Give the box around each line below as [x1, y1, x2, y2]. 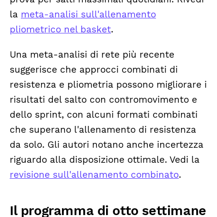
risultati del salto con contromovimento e [10, 94, 197, 105]
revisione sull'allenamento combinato [10, 169, 179, 180]
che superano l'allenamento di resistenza [10, 124, 196, 135]
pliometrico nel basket [10, 24, 111, 35]
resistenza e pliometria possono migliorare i [10, 79, 207, 90]
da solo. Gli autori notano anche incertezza [10, 139, 203, 150]
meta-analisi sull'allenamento [21, 9, 156, 20]
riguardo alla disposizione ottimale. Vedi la [10, 154, 200, 165]
